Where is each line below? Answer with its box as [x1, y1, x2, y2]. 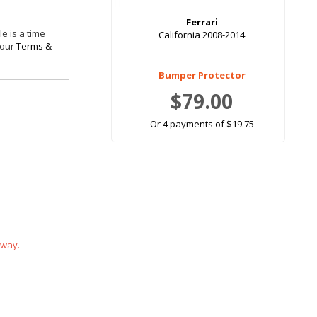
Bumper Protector [158, 69, 246, 82]
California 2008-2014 [158, 28, 245, 42]
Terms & [16, 40, 52, 53]
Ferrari [185, 16, 218, 29]
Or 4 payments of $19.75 [149, 117, 254, 131]
